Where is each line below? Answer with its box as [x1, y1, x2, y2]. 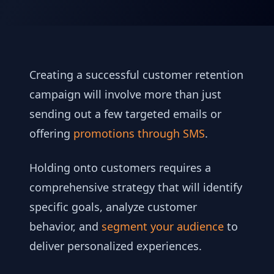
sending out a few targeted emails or [29, 106, 221, 121]
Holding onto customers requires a [29, 160, 211, 175]
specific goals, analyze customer [29, 199, 197, 214]
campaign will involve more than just [29, 86, 221, 102]
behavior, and [29, 218, 102, 234]
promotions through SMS [73, 125, 205, 141]
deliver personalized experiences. [29, 238, 202, 253]
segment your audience [102, 218, 224, 234]
